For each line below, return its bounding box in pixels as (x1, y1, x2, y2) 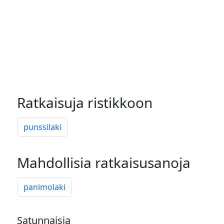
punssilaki (23, 121, 61, 132)
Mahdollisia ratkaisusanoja (17, 153, 190, 172)
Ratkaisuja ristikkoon (17, 93, 152, 112)
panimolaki (23, 181, 65, 192)
